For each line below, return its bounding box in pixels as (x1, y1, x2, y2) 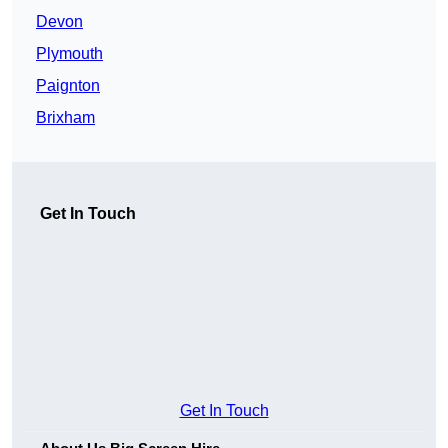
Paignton (36, 77, 100, 95)
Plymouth (36, 45, 103, 63)
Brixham (36, 109, 95, 127)
